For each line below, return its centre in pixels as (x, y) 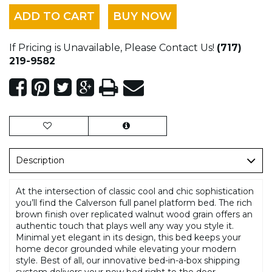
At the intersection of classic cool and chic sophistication (135, 191)
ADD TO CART (54, 16)
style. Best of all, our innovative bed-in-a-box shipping (128, 260)
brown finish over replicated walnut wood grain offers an (134, 214)
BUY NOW (142, 16)
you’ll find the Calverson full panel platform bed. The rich (134, 202)
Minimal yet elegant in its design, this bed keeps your (128, 237)
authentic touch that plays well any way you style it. (125, 226)
